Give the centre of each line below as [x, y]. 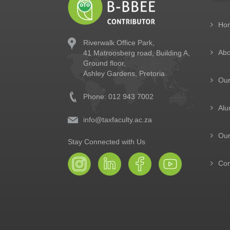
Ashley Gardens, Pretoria [124, 73]
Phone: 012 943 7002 [118, 96]
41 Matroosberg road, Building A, [137, 53]
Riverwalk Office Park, [119, 42]
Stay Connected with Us [107, 141]
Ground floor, [104, 63]
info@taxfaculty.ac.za [118, 119]
